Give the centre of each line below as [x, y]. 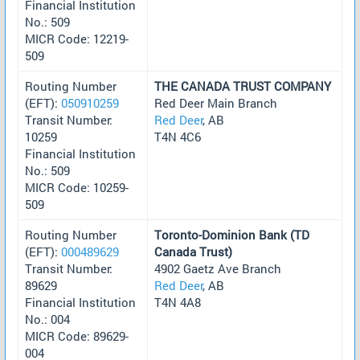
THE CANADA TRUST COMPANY [243, 86]
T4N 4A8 [178, 302]
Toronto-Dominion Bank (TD [232, 234]
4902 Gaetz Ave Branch [218, 268]
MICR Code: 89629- [77, 335]
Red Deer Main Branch [216, 102]
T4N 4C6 [178, 136]
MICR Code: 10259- [77, 187]
